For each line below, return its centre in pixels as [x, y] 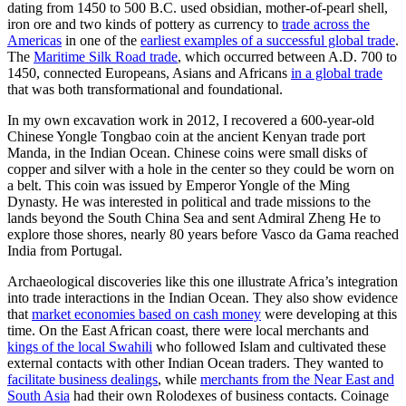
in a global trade [337, 72]
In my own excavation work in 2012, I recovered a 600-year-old [191, 120]
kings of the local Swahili [80, 346]
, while [179, 379]
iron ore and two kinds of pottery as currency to [145, 24]
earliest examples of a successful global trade [268, 40]
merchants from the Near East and [297, 379]
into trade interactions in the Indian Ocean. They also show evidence [203, 297]
